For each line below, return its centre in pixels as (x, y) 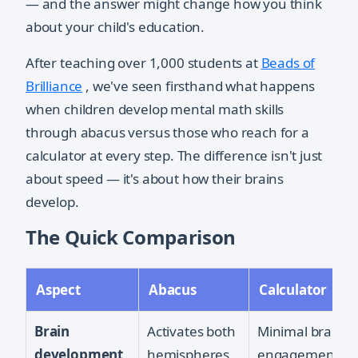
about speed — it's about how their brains (155, 179)
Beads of (288, 63)
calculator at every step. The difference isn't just (174, 156)
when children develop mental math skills (155, 109)
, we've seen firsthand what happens (199, 86)
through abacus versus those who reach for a (167, 133)
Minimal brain (300, 332)
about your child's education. (115, 27)
